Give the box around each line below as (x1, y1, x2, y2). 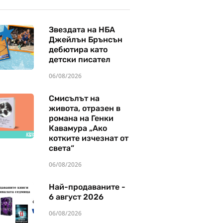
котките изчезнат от (48, 133, 128, 143)
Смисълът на (48, 94, 100, 103)
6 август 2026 (48, 192, 104, 202)
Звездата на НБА (48, 25, 115, 34)
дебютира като (48, 45, 108, 54)
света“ (48, 143, 74, 153)
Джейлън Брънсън (48, 35, 122, 44)
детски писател (48, 55, 111, 64)
